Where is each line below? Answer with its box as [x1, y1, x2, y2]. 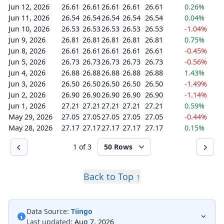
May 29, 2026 [8, 112, 52, 121]
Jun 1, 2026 [8, 101, 45, 110]
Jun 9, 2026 [8, 35, 45, 44]
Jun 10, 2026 [8, 24, 49, 33]
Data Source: [26, 206, 69, 216]
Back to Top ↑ [83, 170, 140, 182]
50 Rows [104, 142, 132, 151]
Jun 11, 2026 [8, 13, 49, 22]
